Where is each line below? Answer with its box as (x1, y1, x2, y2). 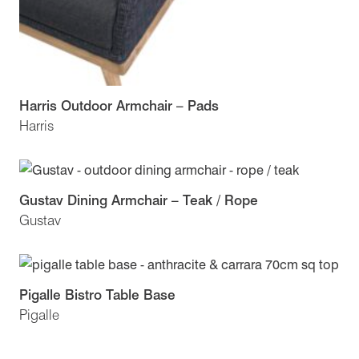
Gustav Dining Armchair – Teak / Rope (19, 192, 258, 209)
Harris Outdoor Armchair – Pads (19, 97, 219, 115)
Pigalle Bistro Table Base (19, 285, 175, 303)
